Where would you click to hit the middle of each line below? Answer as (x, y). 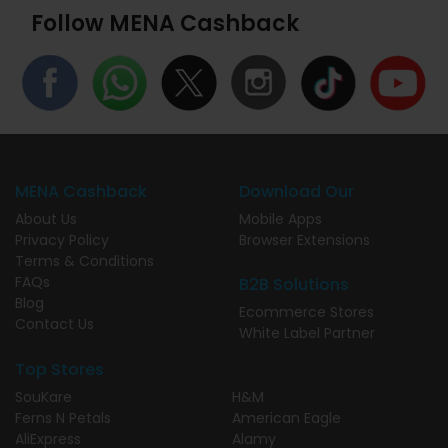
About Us (46, 218)
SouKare (43, 396)
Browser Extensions (304, 239)
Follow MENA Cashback (165, 24)
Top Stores (59, 369)
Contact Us (54, 323)
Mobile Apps (280, 218)
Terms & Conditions (84, 260)
